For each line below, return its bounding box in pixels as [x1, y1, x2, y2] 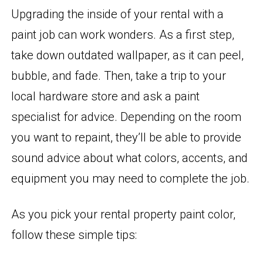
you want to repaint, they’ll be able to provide [11, 130, 242, 145]
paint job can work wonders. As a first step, [11, 28, 235, 42]
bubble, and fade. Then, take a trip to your [11, 69, 227, 83]
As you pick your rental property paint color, [11, 207, 236, 221]
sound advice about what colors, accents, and [11, 151, 248, 166]
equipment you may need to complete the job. [11, 171, 250, 186]
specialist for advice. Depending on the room [11, 110, 242, 124]
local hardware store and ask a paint [11, 89, 200, 104]
